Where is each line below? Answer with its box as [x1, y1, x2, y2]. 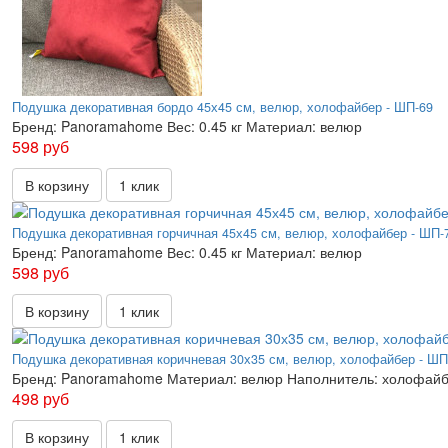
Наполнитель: [287, 368, 378, 388]
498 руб [12, 387, 69, 410]
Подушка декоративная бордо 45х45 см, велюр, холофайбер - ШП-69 [12, 98, 433, 116]
